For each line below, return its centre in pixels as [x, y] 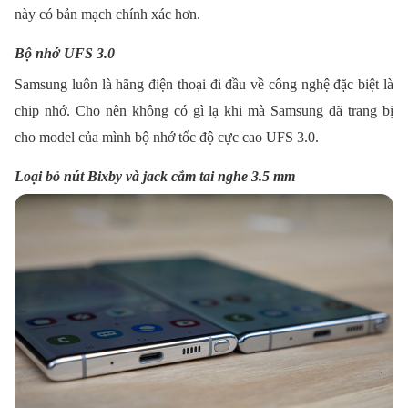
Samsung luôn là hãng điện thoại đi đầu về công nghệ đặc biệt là [204, 84]
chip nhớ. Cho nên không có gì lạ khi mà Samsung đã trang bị [204, 110]
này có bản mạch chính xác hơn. [107, 14]
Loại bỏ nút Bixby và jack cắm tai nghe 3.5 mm [155, 176]
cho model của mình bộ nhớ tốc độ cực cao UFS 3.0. [167, 137]
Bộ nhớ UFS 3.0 [65, 53]
